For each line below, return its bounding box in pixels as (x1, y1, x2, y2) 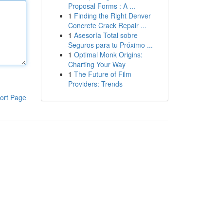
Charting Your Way (68, 59, 126, 69)
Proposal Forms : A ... (68, 1, 135, 11)
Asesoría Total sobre (73, 30, 138, 40)
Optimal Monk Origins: (73, 50, 143, 59)
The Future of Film (73, 69, 131, 79)
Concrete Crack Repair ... (68, 20, 146, 30)
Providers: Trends (68, 79, 123, 89)
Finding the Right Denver (73, 11, 151, 20)
